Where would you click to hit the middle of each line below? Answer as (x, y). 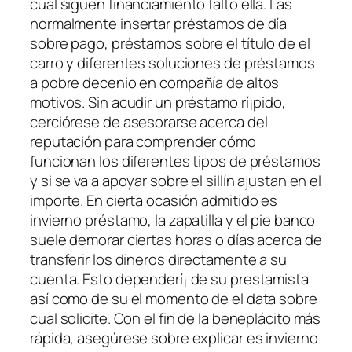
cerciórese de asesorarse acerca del (149, 121)
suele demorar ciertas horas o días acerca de (176, 239)
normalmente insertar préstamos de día (159, 23)
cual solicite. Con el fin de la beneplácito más (176, 318)
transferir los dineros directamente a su (158, 259)
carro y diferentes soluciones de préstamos (172, 62)
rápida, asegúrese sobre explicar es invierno (174, 337)
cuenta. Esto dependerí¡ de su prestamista (169, 279)
